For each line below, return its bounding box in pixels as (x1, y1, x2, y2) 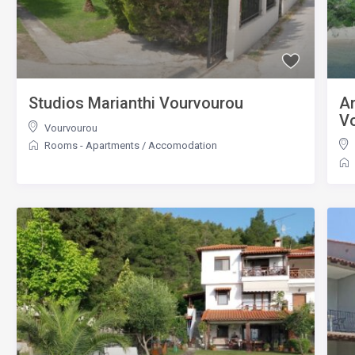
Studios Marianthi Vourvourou (29, 93, 243, 113)
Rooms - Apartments (44, 139, 139, 151)
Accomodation (148, 139, 217, 151)
